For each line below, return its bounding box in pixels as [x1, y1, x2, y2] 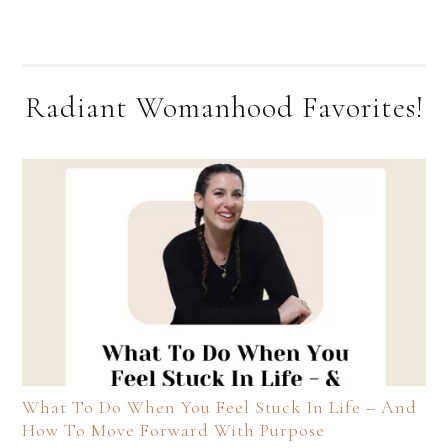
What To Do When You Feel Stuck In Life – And [22, 396, 417, 419]
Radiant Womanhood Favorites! [24, 88, 424, 126]
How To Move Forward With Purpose [22, 419, 325, 442]
